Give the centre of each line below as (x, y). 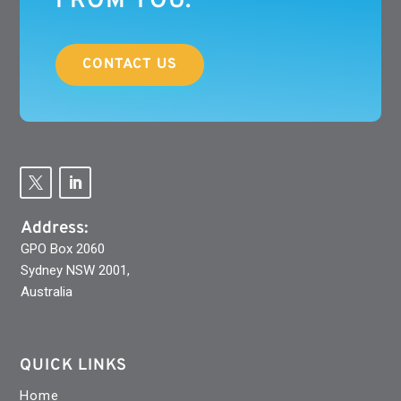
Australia (46, 292)
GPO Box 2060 (62, 249)
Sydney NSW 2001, (75, 270)
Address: (54, 228)
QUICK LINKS (74, 366)
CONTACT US (130, 64)
